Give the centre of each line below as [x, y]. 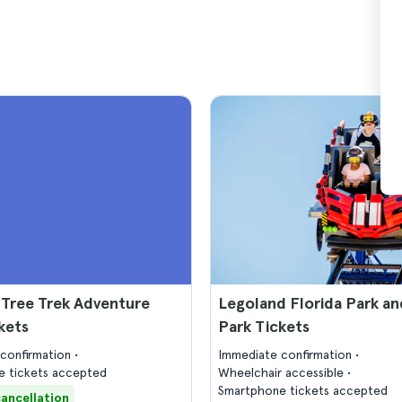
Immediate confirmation [287, 354]
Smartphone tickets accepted [303, 390]
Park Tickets [264, 326]
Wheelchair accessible [283, 372]
